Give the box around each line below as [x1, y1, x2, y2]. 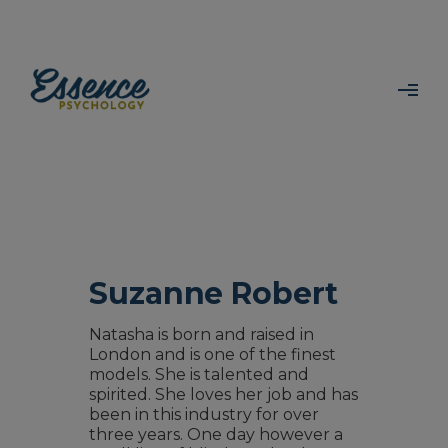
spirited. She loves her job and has [89, 385, 358, 404]
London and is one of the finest [89, 345, 336, 364]
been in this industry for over [89, 405, 319, 424]
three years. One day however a [89, 425, 343, 444]
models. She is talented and [89, 365, 309, 384]
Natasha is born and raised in [89, 325, 314, 344]
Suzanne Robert [89, 275, 338, 312]
